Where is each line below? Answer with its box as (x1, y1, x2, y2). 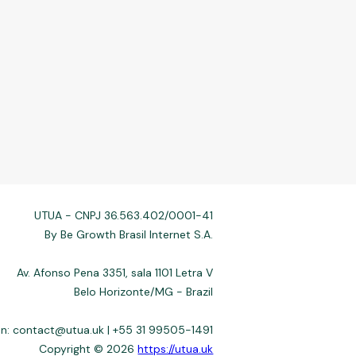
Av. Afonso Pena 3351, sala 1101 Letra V (17, 265, 214, 280)
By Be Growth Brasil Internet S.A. (44, 227, 214, 242)
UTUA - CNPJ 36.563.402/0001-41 (34, 208, 214, 222)
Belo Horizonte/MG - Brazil (74, 284, 214, 299)
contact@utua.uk (13, 323, 105, 337)
